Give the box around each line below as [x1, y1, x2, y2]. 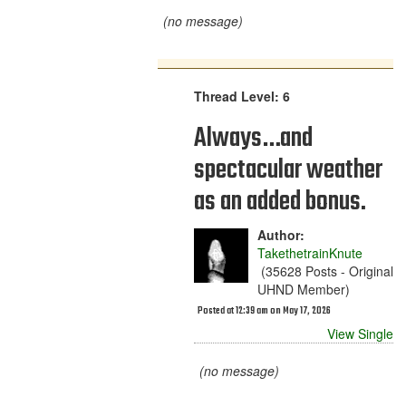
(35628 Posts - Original [257, 262, 393, 280]
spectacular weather [194, 150, 382, 191]
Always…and [194, 118, 313, 159]
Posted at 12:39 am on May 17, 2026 [198, 304, 331, 319]
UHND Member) [257, 280, 350, 298]
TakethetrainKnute [257, 244, 362, 262]
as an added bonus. [194, 181, 366, 223]
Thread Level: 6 [194, 87, 290, 105]
